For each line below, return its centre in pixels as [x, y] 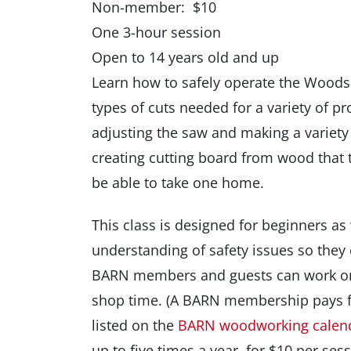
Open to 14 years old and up [185, 57]
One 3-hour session [156, 32]
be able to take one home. [178, 183]
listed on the [135, 325]
